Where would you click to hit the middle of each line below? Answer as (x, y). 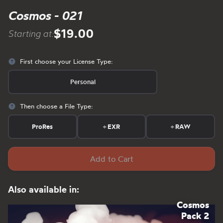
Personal (83, 82)
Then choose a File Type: (56, 106)
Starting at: (31, 34)
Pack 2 (195, 216)
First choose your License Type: (66, 61)
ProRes (43, 127)
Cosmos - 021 (45, 16)
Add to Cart (111, 159)
